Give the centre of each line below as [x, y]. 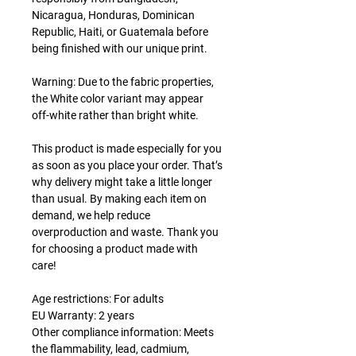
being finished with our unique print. [120, 48]
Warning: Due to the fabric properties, [123, 81]
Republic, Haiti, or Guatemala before [120, 31]
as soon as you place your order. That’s [127, 165]
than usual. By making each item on [119, 198]
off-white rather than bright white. [115, 115]
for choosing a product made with [115, 248]
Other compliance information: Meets [123, 332]
